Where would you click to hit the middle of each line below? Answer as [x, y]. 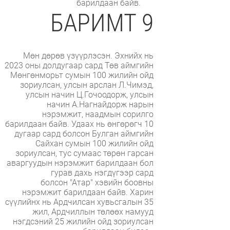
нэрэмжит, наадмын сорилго [98, 114]
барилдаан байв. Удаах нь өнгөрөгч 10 [79, 124]
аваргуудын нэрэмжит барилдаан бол [80, 163]
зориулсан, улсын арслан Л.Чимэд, [87, 85]
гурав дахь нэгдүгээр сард [102, 172]
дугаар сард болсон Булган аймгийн [84, 133]
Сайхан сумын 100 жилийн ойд [94, 143]
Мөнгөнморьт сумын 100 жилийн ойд [82, 75]
